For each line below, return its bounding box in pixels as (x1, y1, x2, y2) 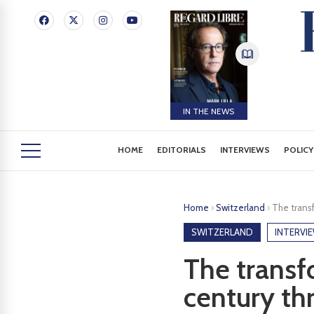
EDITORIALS (157, 144, 207, 155)
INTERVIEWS (220, 144, 271, 155)
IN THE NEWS (183, 105, 235, 116)
